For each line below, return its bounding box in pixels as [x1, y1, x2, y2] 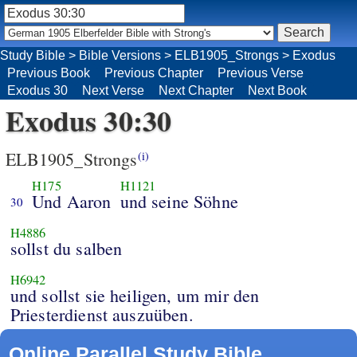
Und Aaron [32, 190, 112, 214]
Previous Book [7, 65, 90, 80]
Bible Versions [79, 48, 161, 62]
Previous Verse [218, 65, 304, 80]
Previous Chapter [104, 65, 203, 80]
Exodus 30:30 [6, 99, 172, 141]
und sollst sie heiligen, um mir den [10, 284, 260, 308]
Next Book [248, 83, 307, 97]
